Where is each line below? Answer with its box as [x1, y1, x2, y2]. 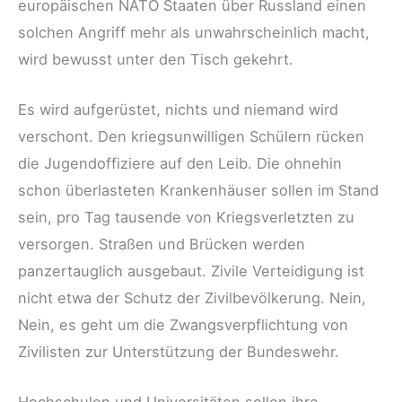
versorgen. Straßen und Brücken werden [18, 235, 305, 254]
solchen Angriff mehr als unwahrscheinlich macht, [18, 22, 370, 41]
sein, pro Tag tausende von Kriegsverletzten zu [18, 208, 354, 227]
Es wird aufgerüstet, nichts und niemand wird [18, 100, 338, 119]
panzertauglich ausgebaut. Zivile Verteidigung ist [18, 262, 364, 281]
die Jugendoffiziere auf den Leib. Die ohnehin [18, 154, 342, 173]
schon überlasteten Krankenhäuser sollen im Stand [18, 181, 379, 200]
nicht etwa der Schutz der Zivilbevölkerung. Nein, [18, 289, 366, 308]
